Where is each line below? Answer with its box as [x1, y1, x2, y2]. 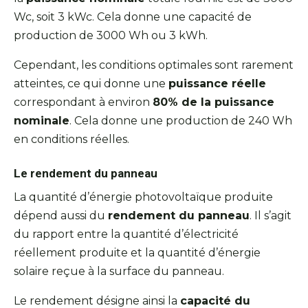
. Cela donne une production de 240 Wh [69, 113, 292, 127]
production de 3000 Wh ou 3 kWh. [14, 28, 208, 42]
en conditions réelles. [14, 132, 129, 146]
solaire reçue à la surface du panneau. [14, 264, 224, 278]
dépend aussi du [14, 208, 108, 222]
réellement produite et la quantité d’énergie [14, 245, 261, 259]
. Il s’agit [250, 208, 291, 222]
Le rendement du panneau [14, 166, 157, 180]
